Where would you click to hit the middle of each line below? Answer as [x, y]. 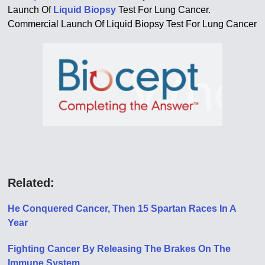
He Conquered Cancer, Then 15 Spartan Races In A [122, 209]
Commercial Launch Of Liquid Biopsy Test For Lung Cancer [132, 24]
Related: [31, 183]
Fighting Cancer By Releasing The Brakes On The [119, 249]
